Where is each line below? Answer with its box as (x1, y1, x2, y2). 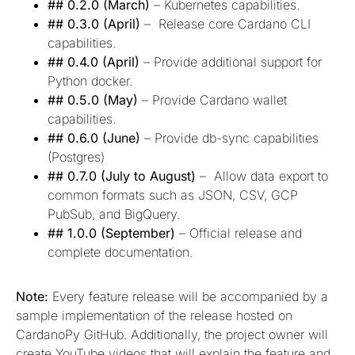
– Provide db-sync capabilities (140, 129, 319, 146)
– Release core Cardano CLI (140, 15, 311, 32)
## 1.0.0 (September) (48, 224, 175, 241)
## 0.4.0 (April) (48, 53, 143, 70)
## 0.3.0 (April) (48, 15, 140, 32)
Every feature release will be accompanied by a (48, 288, 328, 304)
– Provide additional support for (143, 53, 322, 70)
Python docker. (48, 72, 132, 89)
